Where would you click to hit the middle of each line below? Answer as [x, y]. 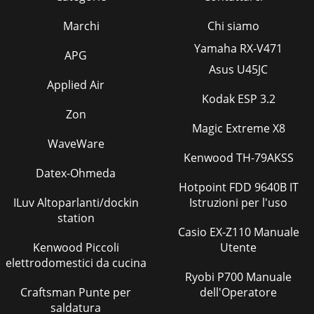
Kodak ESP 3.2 [238, 98]
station [76, 218]
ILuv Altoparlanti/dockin [76, 202]
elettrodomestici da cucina [76, 262]
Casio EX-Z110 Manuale [193, 232]
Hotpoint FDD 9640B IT [204, 187]
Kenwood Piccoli [76, 247]
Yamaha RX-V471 [238, 48]
